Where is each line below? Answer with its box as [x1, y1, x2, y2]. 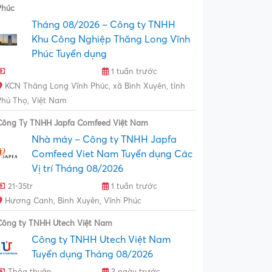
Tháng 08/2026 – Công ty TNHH [32, 19, 175, 30]
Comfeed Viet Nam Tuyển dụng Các [32, 148, 192, 160]
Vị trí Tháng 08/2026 [32, 163, 123, 174]
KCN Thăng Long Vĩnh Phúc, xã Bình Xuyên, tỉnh [2, 81, 185, 90]
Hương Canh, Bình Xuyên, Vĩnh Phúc [2, 196, 141, 205]
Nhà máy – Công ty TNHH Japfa [32, 134, 177, 145]
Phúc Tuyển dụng [32, 48, 107, 59]
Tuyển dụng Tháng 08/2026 [32, 248, 153, 260]
